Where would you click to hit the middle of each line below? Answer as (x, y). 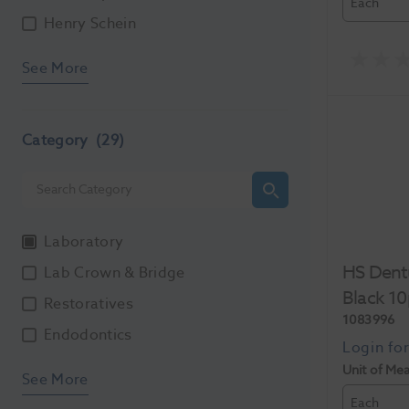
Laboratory (84, 241)
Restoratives (89, 304)
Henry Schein (90, 23)
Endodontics (88, 335)
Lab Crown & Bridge (115, 273)
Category (57, 140)
